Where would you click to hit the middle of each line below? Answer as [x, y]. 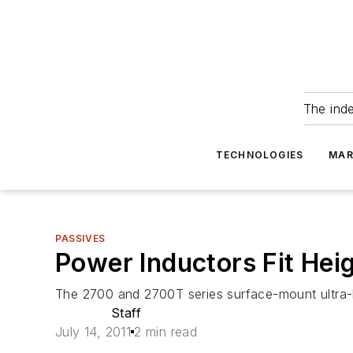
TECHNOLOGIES [260, 155]
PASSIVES [80, 238]
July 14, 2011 [93, 332]
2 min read [166, 332]
